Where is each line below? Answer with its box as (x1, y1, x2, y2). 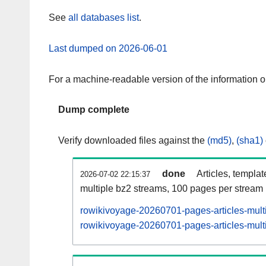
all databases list (68, 12, 139, 23)
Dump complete (58, 104, 129, 115)
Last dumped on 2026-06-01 (49, 43, 167, 53)
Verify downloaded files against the (58, 135, 207, 146)
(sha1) (236, 135, 263, 146)
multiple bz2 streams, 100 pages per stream (80, 183, 263, 194)
